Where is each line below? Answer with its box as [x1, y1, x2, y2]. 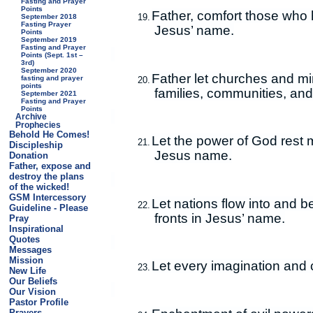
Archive [15, 112, 47, 121]
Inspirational [8, 224, 64, 234]
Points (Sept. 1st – [21, 51, 84, 59]
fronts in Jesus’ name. [154, 210, 285, 226]
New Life [8, 265, 46, 276]
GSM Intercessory [8, 192, 86, 203]
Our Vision [8, 286, 56, 297]
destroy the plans [8, 171, 84, 182]
